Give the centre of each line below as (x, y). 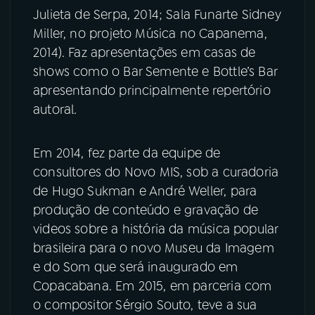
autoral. (55, 110)
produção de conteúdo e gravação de (146, 211)
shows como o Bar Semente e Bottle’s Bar (155, 72)
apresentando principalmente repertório (152, 91)
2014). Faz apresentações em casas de (144, 53)
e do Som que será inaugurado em (136, 268)
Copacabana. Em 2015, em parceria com (153, 287)
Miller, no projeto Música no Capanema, (150, 34)
